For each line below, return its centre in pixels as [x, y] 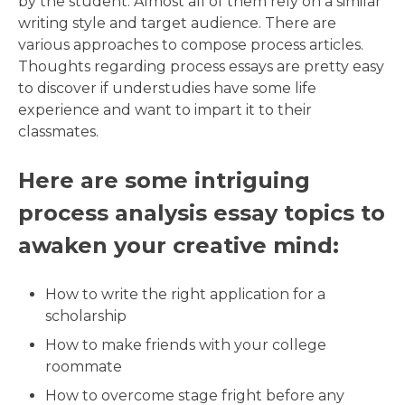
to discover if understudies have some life [167, 89]
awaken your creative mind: [179, 246]
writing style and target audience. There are [177, 24]
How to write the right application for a [185, 295]
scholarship [86, 316]
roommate [84, 367]
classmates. [58, 132]
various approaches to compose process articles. [191, 45]
